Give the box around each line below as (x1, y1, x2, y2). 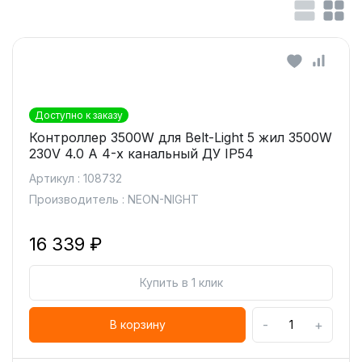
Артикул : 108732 (29, 171, 122, 185)
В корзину (109, 318, 166, 331)
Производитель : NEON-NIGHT (29, 192, 199, 206)
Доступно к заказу (35, 109, 123, 121)
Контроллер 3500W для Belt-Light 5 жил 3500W (29, 129, 332, 145)
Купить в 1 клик (139, 276, 223, 289)
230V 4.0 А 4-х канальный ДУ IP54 (29, 145, 254, 162)
